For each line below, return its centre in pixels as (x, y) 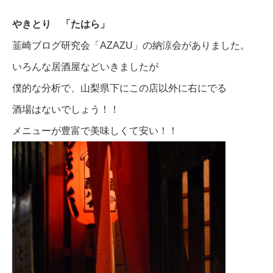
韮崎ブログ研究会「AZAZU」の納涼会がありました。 (131, 45)
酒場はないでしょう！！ (66, 109)
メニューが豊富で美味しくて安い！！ (95, 130)
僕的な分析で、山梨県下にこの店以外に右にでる (119, 88)
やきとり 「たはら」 (61, 24)
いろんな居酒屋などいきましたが (85, 66)
